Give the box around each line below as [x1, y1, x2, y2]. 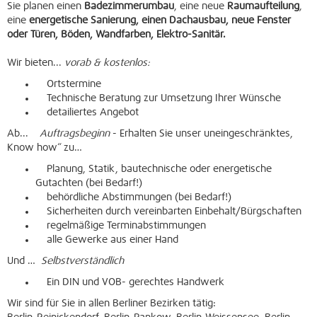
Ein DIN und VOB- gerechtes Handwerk [35, 277, 224, 287]
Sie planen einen [7, 1, 84, 11]
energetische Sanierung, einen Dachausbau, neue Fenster [29, 16, 291, 25]
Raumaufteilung [227, 1, 299, 11]
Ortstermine [35, 79, 101, 89]
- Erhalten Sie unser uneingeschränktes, [110, 129, 293, 139]
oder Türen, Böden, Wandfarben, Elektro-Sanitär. [7, 30, 226, 40]
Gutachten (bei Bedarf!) [35, 178, 142, 188]
